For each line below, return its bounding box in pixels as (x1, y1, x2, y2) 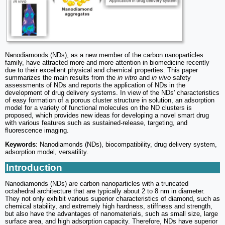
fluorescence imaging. (5, 126, 69, 134)
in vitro (118, 73, 139, 81)
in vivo (150, 73, 173, 81)
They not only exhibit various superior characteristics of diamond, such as (5, 194, 220, 202)
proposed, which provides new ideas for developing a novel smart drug (5, 111, 209, 119)
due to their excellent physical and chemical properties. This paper (5, 66, 198, 74)
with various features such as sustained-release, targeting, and (5, 119, 187, 127)
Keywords (5, 140, 36, 148)
